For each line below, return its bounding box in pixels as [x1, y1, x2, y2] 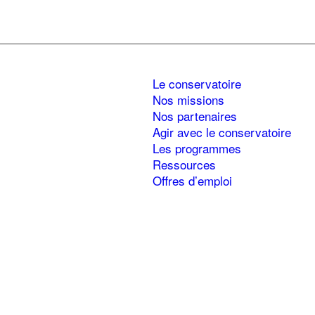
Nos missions [153, 91, 224, 109]
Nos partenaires [153, 107, 237, 125]
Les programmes [153, 139, 241, 157]
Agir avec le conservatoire [153, 123, 291, 141]
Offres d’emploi [153, 172, 232, 190]
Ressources [153, 155, 216, 174]
